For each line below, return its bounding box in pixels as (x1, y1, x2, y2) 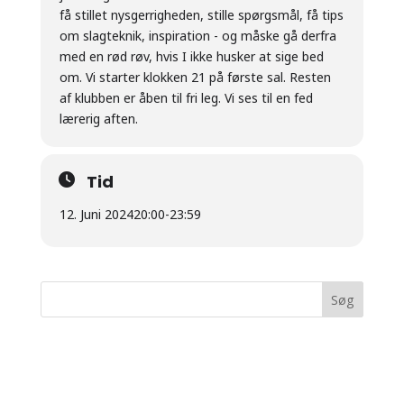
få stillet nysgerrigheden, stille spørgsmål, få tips (59, 6, 344, 23)
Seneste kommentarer (40, 342, 215, 363)
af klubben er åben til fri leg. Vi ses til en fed (59, 89, 313, 106)
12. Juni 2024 (59, 206, 133, 223)
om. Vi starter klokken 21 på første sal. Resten (59, 69, 331, 86)
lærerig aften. (59, 110, 138, 127)
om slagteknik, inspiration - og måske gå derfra (59, 27, 336, 44)
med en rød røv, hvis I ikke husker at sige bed (59, 48, 324, 65)
